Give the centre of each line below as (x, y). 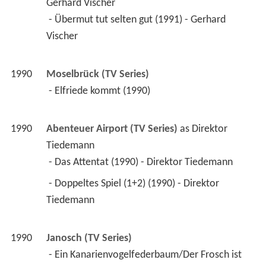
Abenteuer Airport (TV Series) (112, 129)
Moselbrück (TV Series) (97, 75)
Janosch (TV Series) (89, 239)
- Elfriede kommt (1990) (100, 91)
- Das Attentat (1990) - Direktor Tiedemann (142, 163)
